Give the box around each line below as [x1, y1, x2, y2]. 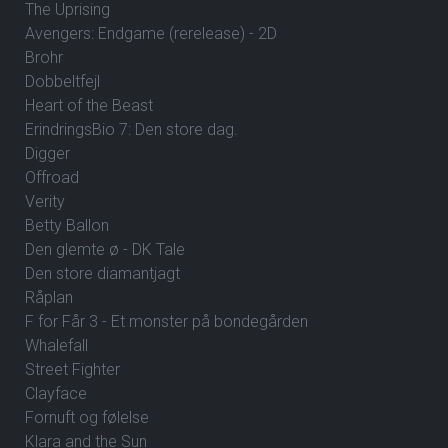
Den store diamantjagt [25, 264, 180, 284]
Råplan [25, 288, 73, 308]
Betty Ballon [25, 216, 109, 236]
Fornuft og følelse [25, 408, 149, 428]
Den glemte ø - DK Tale [25, 240, 185, 260]
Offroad [25, 168, 79, 188]
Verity [25, 192, 65, 212]
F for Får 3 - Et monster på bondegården [25, 312, 308, 332]
